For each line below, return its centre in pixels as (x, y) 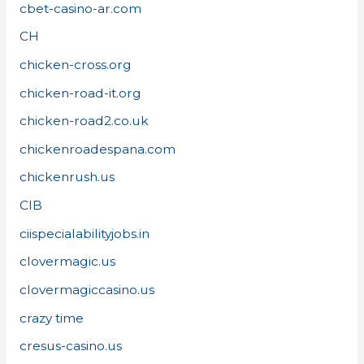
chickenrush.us (67, 177)
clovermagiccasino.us (87, 289)
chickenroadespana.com (97, 149)
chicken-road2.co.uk (84, 121)
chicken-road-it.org (80, 93)
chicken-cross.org (75, 64)
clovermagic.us (67, 262)
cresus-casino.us (70, 346)
